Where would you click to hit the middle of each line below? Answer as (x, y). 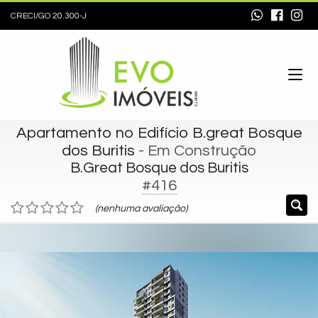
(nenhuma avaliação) (141, 209)
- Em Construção (196, 151)
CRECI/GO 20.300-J (49, 16)
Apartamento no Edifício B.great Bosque (159, 133)
